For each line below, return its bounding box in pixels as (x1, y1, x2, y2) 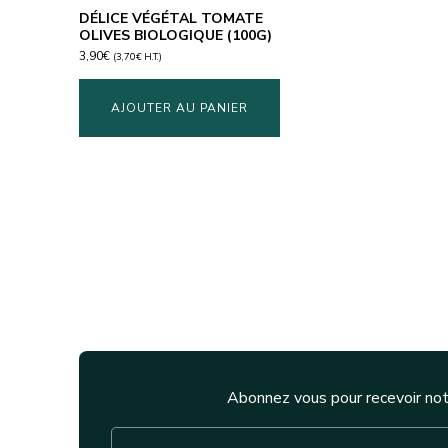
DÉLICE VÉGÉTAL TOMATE (79, 9, 263, 29)
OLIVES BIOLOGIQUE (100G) (79, 26, 272, 46)
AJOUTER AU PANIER (111, 100, 248, 116)
